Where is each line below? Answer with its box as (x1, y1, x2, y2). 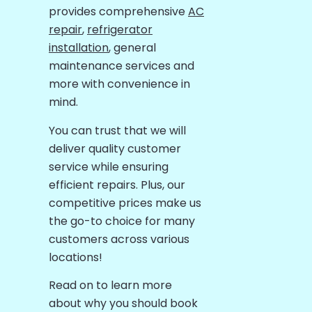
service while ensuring (49, 158, 169, 175)
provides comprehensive (49, 3, 188, 20)
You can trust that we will (49, 122, 186, 139)
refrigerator (87, 22, 153, 38)
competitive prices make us (49, 194, 201, 211)
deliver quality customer (49, 140, 181, 157)
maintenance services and (49, 58, 194, 75)
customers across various (49, 231, 189, 247)
